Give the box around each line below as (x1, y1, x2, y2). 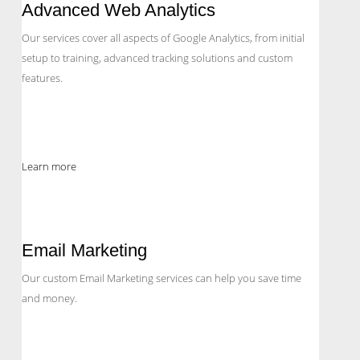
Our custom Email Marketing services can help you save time (22, 271, 301, 286)
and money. (22, 291, 77, 306)
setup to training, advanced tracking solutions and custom (22, 51, 292, 66)
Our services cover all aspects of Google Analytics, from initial (22, 31, 305, 46)
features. (22, 71, 63, 86)
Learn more (22, 159, 76, 174)
